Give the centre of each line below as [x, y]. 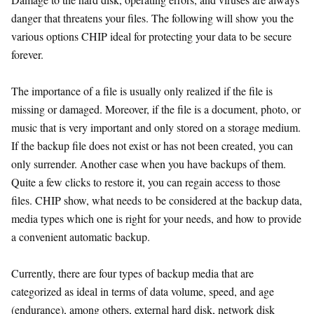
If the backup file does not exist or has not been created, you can [152, 145]
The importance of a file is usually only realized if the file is [142, 91]
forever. [27, 54]
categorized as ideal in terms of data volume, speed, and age [143, 291]
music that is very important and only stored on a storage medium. [156, 127]
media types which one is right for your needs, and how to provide [156, 218]
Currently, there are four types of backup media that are [132, 273]
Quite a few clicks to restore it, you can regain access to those [146, 182]
